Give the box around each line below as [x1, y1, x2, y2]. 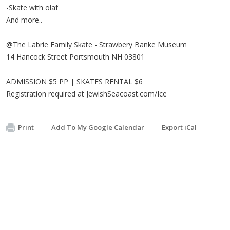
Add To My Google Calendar [51, 122, 144, 132]
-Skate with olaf [6, 2, 58, 12]
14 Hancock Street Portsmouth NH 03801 [6, 51, 145, 62]
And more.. [6, 14, 42, 25]
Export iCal [162, 122, 197, 132]
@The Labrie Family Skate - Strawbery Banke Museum [6, 39, 187, 49]
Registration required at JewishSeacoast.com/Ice [6, 88, 167, 99]
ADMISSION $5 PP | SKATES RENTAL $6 [6, 76, 143, 86]
